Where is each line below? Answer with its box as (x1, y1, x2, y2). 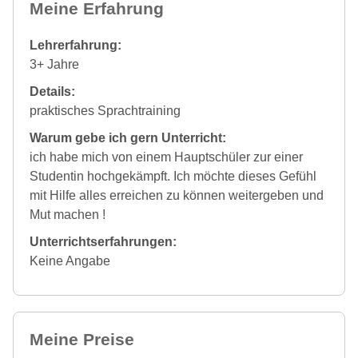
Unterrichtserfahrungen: (30, 234, 177, 249)
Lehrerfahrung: (30, 38, 121, 52)
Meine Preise (30, 329, 134, 348)
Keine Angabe (30, 253, 110, 268)
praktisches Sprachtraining (30, 103, 181, 117)
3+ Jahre (30, 57, 79, 71)
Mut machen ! (30, 207, 105, 221)
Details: (30, 84, 75, 98)
